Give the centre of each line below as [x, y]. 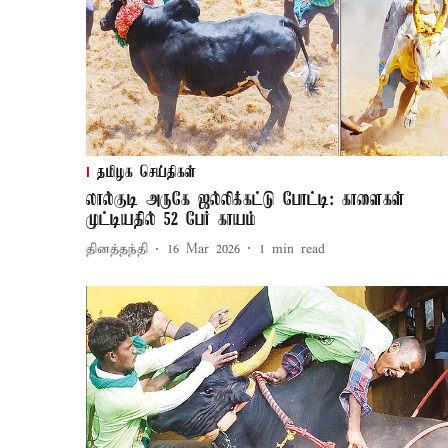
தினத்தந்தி [117, 250]
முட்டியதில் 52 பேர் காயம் [171, 219]
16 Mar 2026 [203, 250]
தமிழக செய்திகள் [146, 172]
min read [298, 250]
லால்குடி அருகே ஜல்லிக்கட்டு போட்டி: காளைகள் [245, 199]
